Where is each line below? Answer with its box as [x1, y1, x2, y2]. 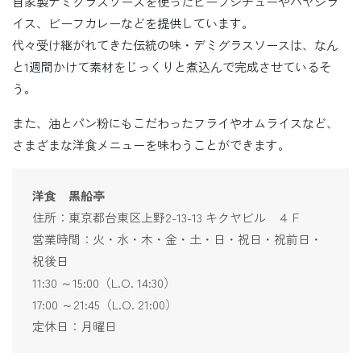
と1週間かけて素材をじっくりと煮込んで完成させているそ [12, 58, 331, 76]
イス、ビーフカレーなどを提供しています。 [12, 15, 254, 32]
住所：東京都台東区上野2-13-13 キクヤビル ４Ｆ [32, 209, 302, 226]
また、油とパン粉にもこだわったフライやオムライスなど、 [12, 114, 338, 132]
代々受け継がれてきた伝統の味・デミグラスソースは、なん [12, 36, 338, 54]
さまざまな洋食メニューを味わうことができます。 [12, 136, 290, 154]
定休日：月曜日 [32, 317, 117, 335]
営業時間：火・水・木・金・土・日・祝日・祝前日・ [32, 230, 322, 248]
